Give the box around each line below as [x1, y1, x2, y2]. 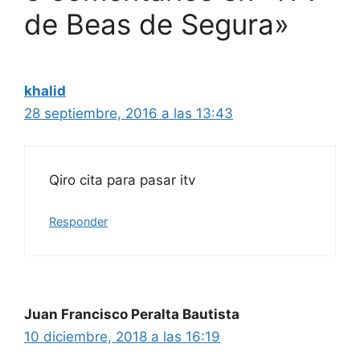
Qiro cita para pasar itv [49, 172, 195, 188]
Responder [49, 214, 108, 228]
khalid [24, 82, 66, 99]
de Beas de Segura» [24, 6, 289, 41]
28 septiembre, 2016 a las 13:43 [24, 104, 233, 121]
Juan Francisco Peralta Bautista [24, 305, 239, 322]
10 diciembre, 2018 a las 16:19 [24, 328, 220, 345]
